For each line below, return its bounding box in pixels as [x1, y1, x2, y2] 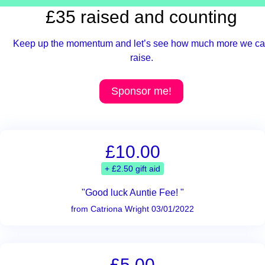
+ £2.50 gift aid [105, 163, 160, 173]
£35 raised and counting [46, 7, 237, 27]
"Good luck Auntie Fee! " [81, 186, 184, 198]
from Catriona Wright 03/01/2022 [71, 203, 194, 214]
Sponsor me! [111, 85, 172, 97]
